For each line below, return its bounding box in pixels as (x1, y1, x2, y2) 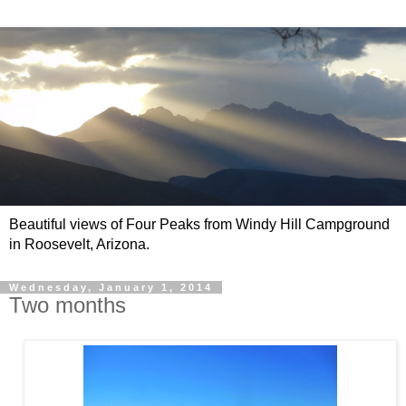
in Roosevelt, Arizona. (9, 237, 150, 253)
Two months (9, 293, 126, 318)
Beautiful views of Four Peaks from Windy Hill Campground (9, 217, 390, 233)
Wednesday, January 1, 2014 (9, 282, 213, 294)
